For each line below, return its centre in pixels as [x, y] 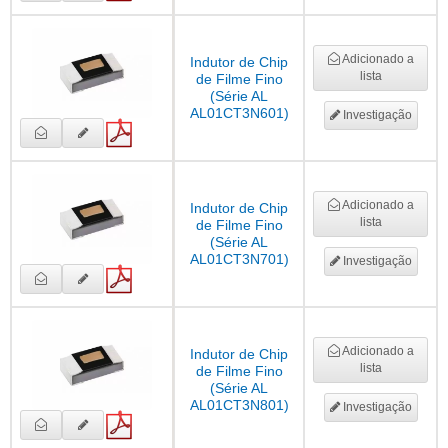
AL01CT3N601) [239, 113]
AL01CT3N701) [239, 259]
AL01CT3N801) [239, 405]
